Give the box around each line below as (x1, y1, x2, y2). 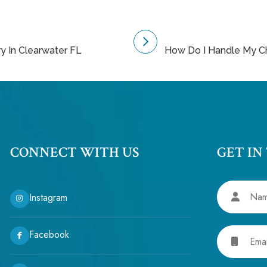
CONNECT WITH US (10, 142, 139, 162)
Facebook (29, 228, 69, 242)
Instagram (29, 191, 67, 205)
